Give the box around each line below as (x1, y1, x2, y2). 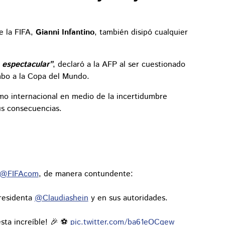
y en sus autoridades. (88, 192, 168, 204)
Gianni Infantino (36, 27, 94, 39)
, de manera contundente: (38, 168, 133, 180)
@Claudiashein (34, 192, 88, 204)
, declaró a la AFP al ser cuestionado (53, 59, 185, 71)
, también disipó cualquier (94, 27, 188, 39)
